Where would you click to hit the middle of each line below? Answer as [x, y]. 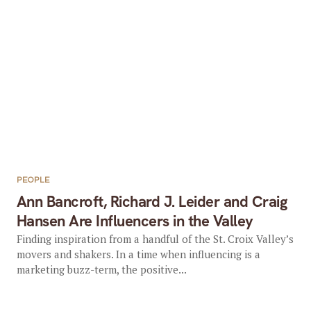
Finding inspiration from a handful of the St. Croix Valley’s [155, 239]
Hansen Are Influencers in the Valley [135, 221]
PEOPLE [33, 180]
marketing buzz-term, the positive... [101, 269]
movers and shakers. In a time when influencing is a [138, 254]
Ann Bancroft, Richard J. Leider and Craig [152, 202]
